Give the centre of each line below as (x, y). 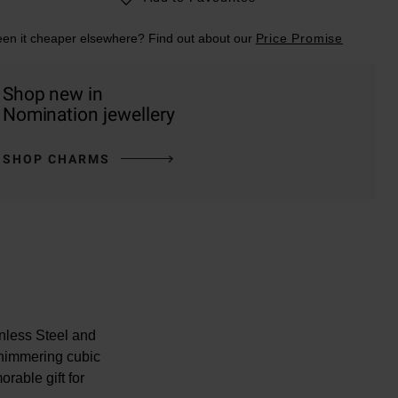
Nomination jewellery (88, 114)
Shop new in (53, 94)
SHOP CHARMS (56, 159)
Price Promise (299, 38)
